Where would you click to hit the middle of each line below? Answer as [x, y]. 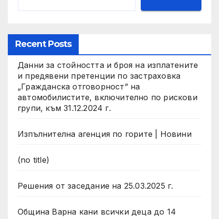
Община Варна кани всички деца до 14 [97, 212]
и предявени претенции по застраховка [99, 76]
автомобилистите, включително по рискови [108, 98]
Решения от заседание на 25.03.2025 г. [96, 186]
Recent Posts [44, 44]
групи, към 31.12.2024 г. [64, 108]
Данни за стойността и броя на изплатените [108, 65]
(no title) [33, 160]
